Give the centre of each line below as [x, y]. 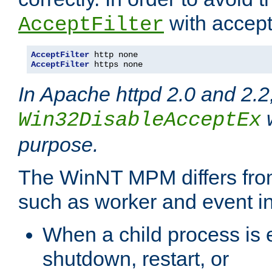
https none [116, 65]
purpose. [58, 145]
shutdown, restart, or [136, 259]
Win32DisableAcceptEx [140, 121]
